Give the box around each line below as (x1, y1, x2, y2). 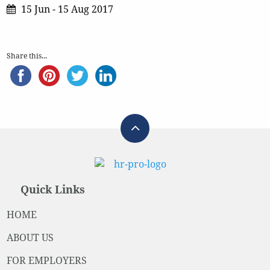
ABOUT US (6, 231, 54, 243)
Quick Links (20, 183, 86, 196)
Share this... (6, 51, 47, 60)
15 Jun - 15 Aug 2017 (20, 3, 113, 15)
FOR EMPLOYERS (6, 255, 87, 267)
